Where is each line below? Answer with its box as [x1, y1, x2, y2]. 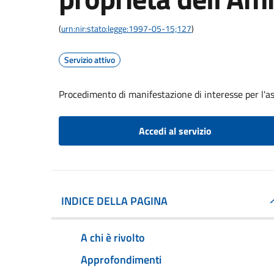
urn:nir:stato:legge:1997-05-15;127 [61, 22, 191, 35]
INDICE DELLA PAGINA [61, 193, 168, 209]
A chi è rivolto [81, 229, 145, 246]
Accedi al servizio [138, 124, 212, 138]
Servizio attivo [64, 53, 115, 66]
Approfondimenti [81, 251, 161, 268]
